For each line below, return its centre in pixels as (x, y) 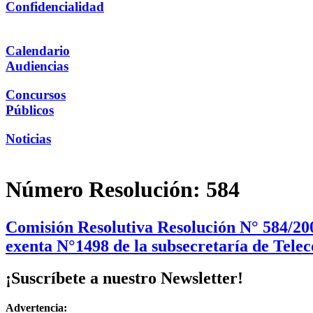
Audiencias (37, 66)
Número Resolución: (106, 190)
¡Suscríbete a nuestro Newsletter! (124, 278)
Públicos (30, 110)
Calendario (38, 51)
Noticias (28, 138)
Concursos (36, 94)
